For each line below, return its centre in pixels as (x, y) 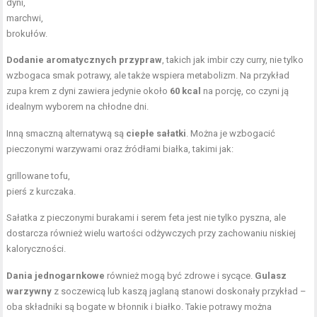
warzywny (29, 291)
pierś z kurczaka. (41, 191)
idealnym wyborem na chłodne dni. (78, 106)
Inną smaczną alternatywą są (67, 133)
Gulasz (271, 275)
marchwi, (25, 18)
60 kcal (186, 91)
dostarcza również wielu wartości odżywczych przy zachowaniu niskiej (151, 233)
